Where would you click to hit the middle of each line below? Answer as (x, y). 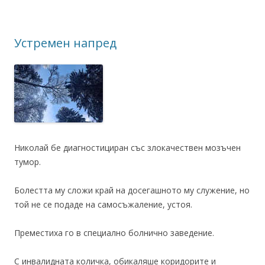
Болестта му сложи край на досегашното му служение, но (132, 190)
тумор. (28, 162)
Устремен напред (65, 43)
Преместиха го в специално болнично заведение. (114, 233)
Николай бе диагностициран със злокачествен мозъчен (127, 148)
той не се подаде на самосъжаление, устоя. (103, 204)
